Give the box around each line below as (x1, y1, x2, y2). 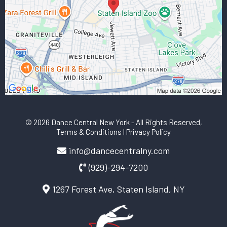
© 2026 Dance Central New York (25, 118, 130, 127)
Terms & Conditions (56, 127, 122, 137)
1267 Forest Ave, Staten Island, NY (52, 183, 185, 195)
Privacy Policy (126, 127, 171, 137)
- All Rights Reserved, (131, 118, 202, 127)
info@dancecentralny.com (69, 145, 170, 157)
